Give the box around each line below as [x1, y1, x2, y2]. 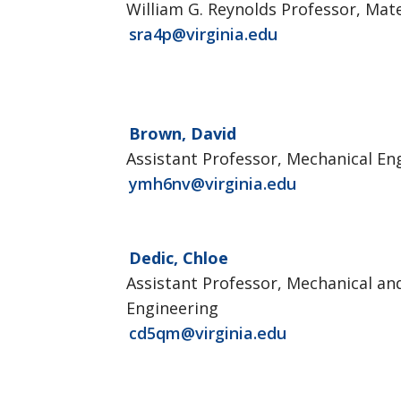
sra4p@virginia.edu [129, 23, 277, 45]
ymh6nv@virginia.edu [129, 173, 296, 194]
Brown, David [129, 123, 236, 144]
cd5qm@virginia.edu [129, 322, 286, 344]
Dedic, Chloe [129, 247, 228, 269]
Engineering [126, 297, 218, 319]
